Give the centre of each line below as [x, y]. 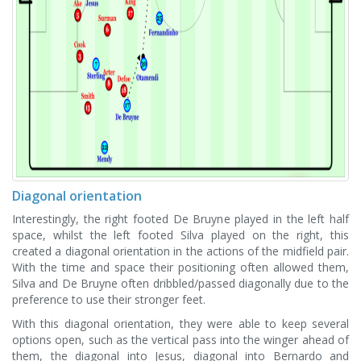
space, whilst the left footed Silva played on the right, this [180, 235]
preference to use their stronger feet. [109, 299]
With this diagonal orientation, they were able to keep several [180, 324]
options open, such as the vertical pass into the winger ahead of [180, 340]
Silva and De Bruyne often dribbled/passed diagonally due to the [180, 283]
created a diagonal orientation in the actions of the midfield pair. [180, 251]
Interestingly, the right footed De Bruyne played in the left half [180, 219]
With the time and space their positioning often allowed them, [180, 267]
